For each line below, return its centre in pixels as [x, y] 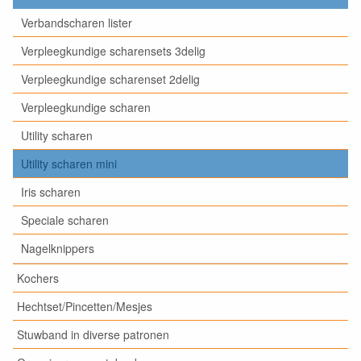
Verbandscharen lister [77, 23]
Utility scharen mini [69, 164]
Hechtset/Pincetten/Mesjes [85, 306]
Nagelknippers [58, 248]
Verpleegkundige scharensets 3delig [113, 51]
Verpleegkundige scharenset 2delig [110, 79]
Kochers [38, 278]
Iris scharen [51, 192]
